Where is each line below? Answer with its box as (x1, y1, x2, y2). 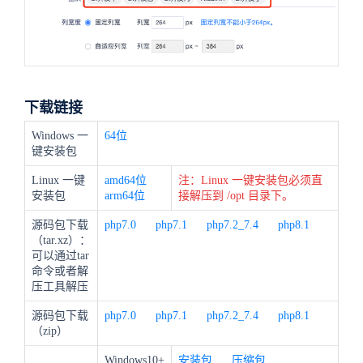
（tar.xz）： (32, 233, 91, 246)
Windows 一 (32, 129, 88, 142)
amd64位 (105, 173, 147, 186)
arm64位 (105, 189, 145, 202)
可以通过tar (32, 249, 89, 262)
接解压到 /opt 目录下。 (178, 189, 293, 202)
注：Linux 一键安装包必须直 (178, 173, 322, 186)
